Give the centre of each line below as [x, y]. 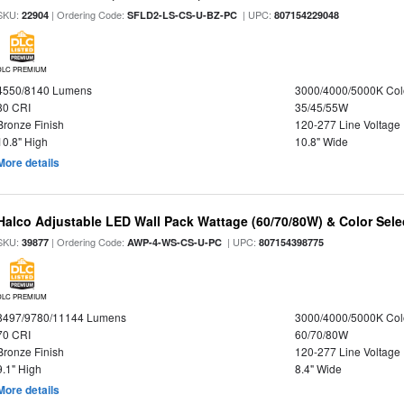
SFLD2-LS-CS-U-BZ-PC [183, 15]
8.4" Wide [318, 368]
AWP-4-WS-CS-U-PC [175, 242]
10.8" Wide [321, 141]
